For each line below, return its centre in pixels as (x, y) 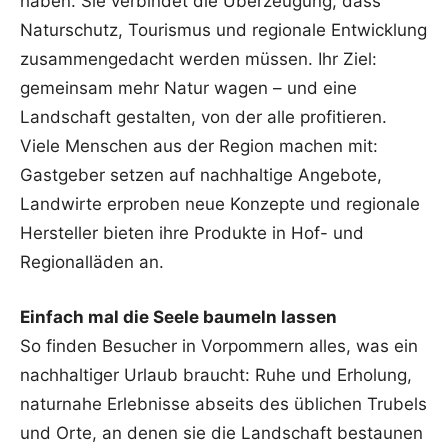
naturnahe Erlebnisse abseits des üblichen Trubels (223, 404)
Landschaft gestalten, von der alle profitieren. (203, 117)
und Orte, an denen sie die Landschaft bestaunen (221, 433)
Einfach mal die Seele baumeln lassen (178, 317)
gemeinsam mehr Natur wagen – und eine (188, 88)
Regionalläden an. (92, 262)
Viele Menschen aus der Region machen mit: (199, 146)
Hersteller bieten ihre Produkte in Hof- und (192, 233)
